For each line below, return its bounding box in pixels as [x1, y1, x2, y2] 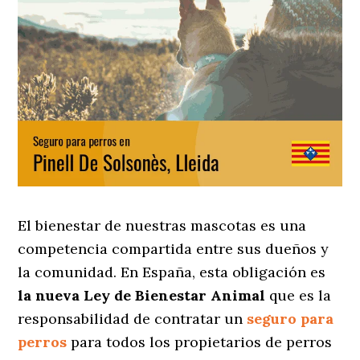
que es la [265, 286, 332, 305]
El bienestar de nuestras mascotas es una [18, 216, 307, 235]
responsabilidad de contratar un [18, 309, 243, 329]
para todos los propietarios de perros [67, 333, 333, 352]
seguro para [247, 309, 334, 329]
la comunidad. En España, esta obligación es [18, 263, 326, 282]
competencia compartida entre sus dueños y [18, 239, 329, 259]
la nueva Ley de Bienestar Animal [18, 286, 266, 305]
